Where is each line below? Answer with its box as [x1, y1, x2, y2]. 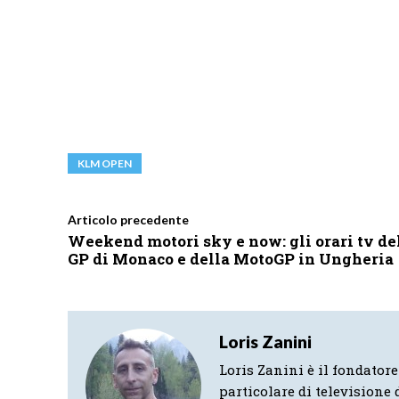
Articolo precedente [68, 211, 189, 227]
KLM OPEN [77, 156, 132, 170]
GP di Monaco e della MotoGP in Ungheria [68, 248, 394, 269]
